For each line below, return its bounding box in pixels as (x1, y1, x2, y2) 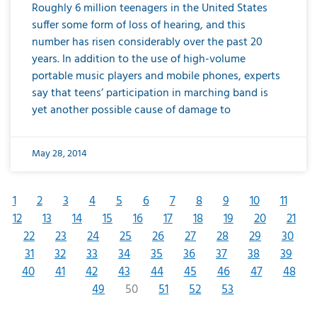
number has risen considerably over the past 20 (32, 33, 263, 52)
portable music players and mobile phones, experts (32, 67, 280, 86)
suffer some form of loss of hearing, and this (32, 16, 246, 35)
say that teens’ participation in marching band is (32, 83, 268, 103)
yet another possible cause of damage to (32, 100, 231, 120)
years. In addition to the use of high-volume (32, 50, 246, 69)
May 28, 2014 (32, 145, 87, 162)
